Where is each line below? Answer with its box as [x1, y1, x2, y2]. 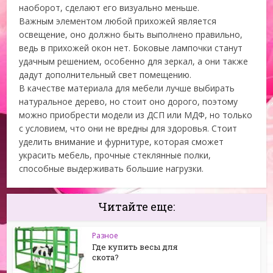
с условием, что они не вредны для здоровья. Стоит [19, 122, 238, 134]
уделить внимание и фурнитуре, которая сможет [19, 136, 224, 147]
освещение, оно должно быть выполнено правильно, [19, 29, 243, 40]
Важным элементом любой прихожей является [19, 15, 217, 27]
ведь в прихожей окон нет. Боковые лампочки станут [19, 42, 243, 54]
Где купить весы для [92, 241, 179, 252]
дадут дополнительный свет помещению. [19, 69, 192, 80]
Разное [92, 230, 119, 241]
